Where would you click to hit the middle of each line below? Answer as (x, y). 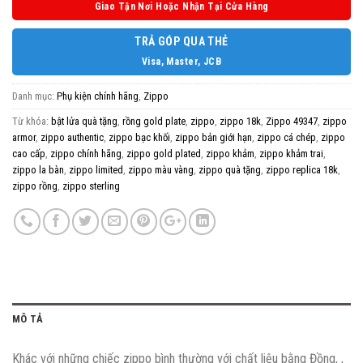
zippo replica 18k (302, 169)
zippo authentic (72, 137)
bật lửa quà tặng (84, 121)
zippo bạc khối (139, 137)
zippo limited (96, 169)
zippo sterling (91, 186)
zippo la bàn (38, 169)
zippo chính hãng (86, 153)
